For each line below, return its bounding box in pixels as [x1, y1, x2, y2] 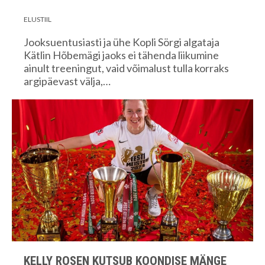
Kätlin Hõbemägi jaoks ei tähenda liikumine [24, 49, 219, 62]
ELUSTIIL [24, 15, 51, 24]
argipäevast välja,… [24, 75, 111, 88]
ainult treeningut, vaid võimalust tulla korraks [24, 62, 229, 75]
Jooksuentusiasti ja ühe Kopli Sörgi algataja [24, 35, 219, 49]
